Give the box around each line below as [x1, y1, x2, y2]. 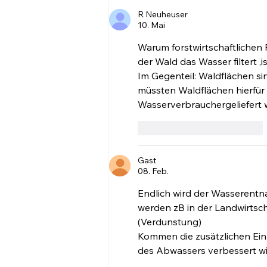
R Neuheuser [138, 9, 188, 20]
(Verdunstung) [138, 216, 201, 228]
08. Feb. [138, 166, 169, 177]
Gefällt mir [156, 123, 195, 134]
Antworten [222, 123, 263, 134]
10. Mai [138, 20, 165, 31]
